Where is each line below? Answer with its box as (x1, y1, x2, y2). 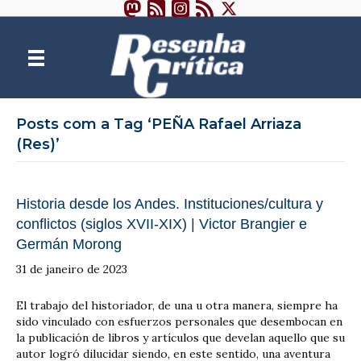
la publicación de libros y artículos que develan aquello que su (16, 330, 345, 345)
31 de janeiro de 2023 (16, 261, 127, 276)
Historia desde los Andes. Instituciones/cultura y (16, 195, 323, 212)
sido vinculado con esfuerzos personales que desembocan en (16, 313, 342, 329)
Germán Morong (16, 235, 122, 252)
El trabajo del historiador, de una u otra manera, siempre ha (16, 297, 338, 313)
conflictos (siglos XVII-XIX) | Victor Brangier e (16, 215, 307, 232)
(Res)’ (16, 135, 60, 153)
